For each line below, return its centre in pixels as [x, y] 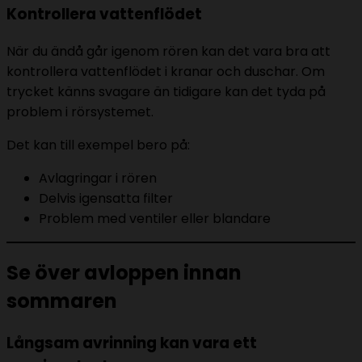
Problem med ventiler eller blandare [155, 218]
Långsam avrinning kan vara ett [132, 343]
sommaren [62, 301]
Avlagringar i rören [98, 178]
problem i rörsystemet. [80, 112]
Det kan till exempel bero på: [98, 145]
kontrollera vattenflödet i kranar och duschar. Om [166, 71]
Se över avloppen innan [124, 273]
